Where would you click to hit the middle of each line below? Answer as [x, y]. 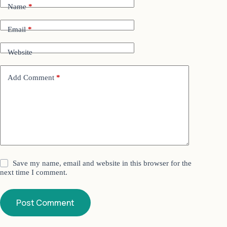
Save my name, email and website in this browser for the [102, 163]
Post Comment [45, 202]
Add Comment [31, 78]
